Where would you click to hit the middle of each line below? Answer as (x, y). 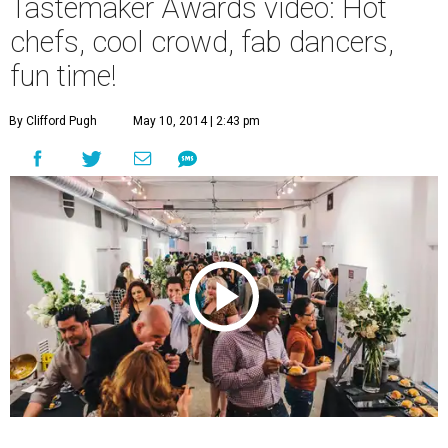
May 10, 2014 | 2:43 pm (196, 121)
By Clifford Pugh (53, 121)
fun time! (63, 76)
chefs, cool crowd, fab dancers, (202, 42)
